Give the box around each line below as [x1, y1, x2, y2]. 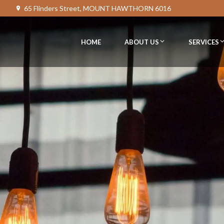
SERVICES [188, 38, 219, 46]
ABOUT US [124, 38, 159, 46]
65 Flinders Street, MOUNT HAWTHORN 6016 [24, 4, 171, 12]
